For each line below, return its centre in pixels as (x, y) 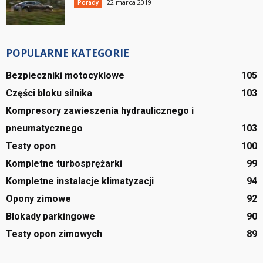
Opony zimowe (38, 198)
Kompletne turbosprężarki (64, 163)
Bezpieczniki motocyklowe (65, 75)
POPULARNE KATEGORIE (68, 53)
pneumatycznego (44, 128)
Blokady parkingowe (50, 216)
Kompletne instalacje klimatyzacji (80, 181)
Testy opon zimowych (54, 234)
